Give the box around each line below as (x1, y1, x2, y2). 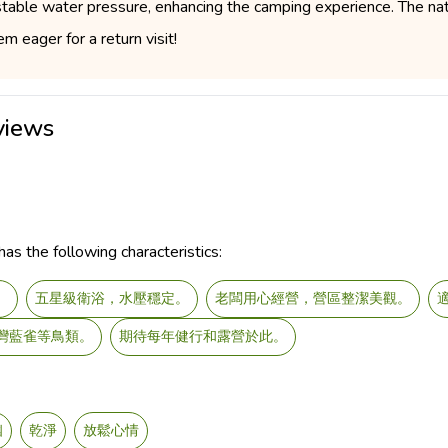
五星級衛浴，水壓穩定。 (35, 289, 189, 308)
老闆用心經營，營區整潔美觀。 (215, 289, 411, 308)
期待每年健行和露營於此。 (119, 327, 287, 346)
